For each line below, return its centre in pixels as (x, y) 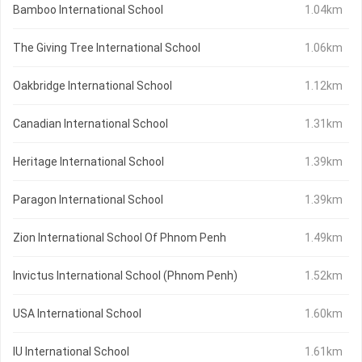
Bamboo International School (88, 10)
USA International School (77, 314)
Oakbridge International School (93, 86)
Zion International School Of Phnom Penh (120, 238)
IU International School (71, 352)
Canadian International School (90, 124)
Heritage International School (88, 162)
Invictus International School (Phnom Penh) (125, 276)
